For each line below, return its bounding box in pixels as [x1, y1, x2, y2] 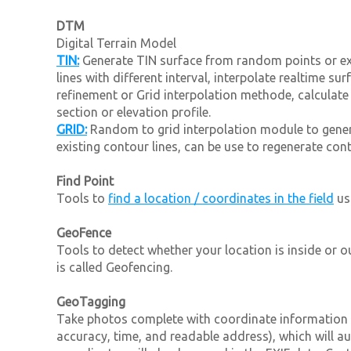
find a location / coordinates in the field [108, 190, 334, 205]
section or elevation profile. [56, 104, 211, 119]
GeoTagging [56, 294, 125, 309]
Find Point [56, 173, 114, 188]
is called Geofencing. [56, 259, 172, 274]
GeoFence [56, 225, 111, 240]
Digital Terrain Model [56, 35, 176, 50]
